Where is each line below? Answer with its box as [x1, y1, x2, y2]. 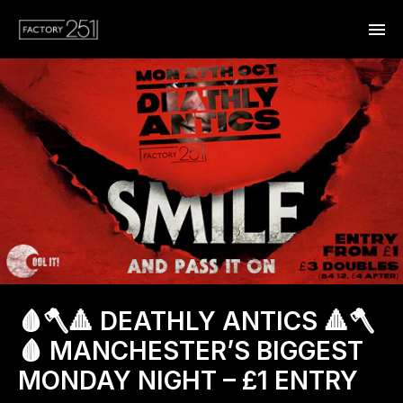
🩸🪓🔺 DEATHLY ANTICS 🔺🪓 [18, 305, 374, 336]
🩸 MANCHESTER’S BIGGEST [18, 335, 363, 366]
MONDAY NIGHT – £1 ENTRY [18, 364, 358, 396]
